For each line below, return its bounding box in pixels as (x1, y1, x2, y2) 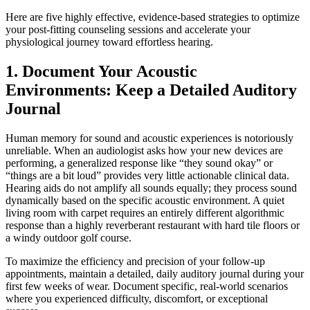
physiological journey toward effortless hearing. (6, 35, 213, 48)
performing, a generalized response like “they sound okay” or (6, 156, 273, 169)
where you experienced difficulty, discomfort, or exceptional (6, 292, 268, 304)
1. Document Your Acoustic (6, 62, 197, 80)
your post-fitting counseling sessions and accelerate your (6, 23, 250, 35)
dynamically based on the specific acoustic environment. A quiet (6, 194, 284, 206)
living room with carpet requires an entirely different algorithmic (6, 206, 284, 219)
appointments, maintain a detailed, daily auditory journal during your (6, 267, 304, 280)
